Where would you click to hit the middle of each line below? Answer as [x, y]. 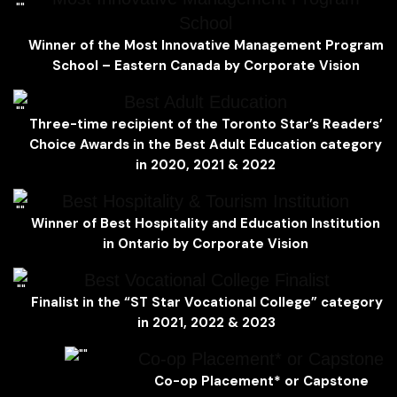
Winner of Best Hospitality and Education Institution [206, 223]
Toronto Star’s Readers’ [302, 124]
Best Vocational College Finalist [206, 280]
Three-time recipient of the [125, 124]
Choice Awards [81, 144]
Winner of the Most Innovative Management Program [206, 45]
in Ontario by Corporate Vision [206, 243]
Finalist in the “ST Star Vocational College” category [206, 302]
